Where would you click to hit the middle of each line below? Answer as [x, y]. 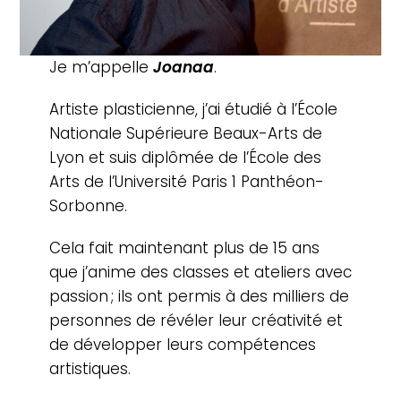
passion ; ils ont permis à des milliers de [199, 296]
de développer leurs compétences [182, 344]
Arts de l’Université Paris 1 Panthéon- [186, 181]
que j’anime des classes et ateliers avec [200, 272]
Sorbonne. [88, 205]
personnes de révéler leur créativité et [196, 320]
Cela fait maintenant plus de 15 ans [184, 247]
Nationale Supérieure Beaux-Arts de [185, 133]
